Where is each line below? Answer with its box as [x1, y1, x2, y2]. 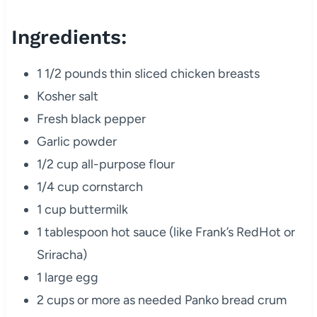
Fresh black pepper [36, 111, 146, 127]
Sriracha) [36, 247, 87, 263]
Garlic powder [36, 134, 117, 150]
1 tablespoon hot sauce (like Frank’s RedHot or [36, 224, 295, 241]
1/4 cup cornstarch [36, 179, 143, 195]
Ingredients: [11, 25, 127, 50]
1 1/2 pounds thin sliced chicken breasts [36, 66, 260, 82]
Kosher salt [36, 88, 98, 105]
